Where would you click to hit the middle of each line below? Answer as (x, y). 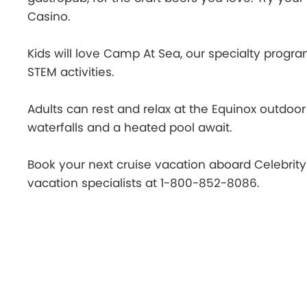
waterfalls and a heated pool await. (130, 127)
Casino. (49, 16)
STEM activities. (71, 72)
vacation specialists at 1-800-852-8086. (144, 183)
